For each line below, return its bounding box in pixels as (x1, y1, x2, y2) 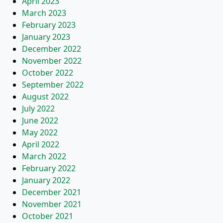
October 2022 (22, 67, 73, 78)
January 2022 (22, 175, 70, 186)
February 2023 (22, 19, 76, 30)
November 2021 (22, 199, 82, 210)
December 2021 (22, 187, 81, 198)
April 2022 (22, 139, 59, 150)
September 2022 (22, 79, 84, 90)
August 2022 (22, 91, 69, 102)
